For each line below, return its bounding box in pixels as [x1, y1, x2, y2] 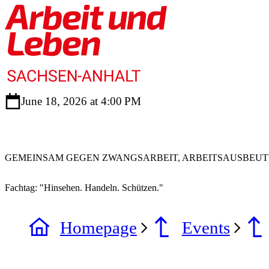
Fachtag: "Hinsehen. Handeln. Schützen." [5, 183, 163, 193]
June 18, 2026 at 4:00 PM [20, 94, 141, 107]
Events [181, 218, 230, 238]
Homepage [59, 218, 137, 238]
